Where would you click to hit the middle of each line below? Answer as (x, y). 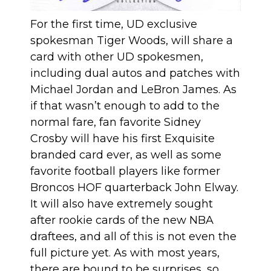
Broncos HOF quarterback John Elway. (134, 188)
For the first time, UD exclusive (114, 24)
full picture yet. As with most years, (125, 253)
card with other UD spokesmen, (117, 57)
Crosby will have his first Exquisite (122, 139)
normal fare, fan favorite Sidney (116, 122)
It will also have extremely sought (122, 204)
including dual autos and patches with (135, 73)
